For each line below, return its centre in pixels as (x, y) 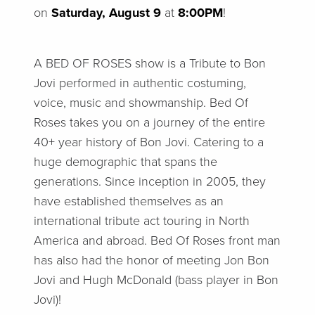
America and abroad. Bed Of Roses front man (157, 241)
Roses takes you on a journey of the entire (149, 123)
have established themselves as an (129, 201)
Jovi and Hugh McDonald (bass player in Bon (156, 280)
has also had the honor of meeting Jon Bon (152, 261)
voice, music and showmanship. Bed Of (141, 103)
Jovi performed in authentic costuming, (140, 83)
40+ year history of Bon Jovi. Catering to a (149, 142)
